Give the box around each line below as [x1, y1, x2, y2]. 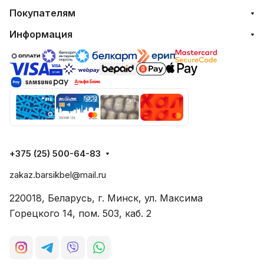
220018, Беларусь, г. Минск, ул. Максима [9, 192, 203, 204]
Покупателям [9, 7, 75, 19]
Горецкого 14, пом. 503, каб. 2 [9, 207, 151, 220]
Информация [9, 28, 72, 41]
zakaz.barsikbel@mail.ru [9, 169, 106, 181]
